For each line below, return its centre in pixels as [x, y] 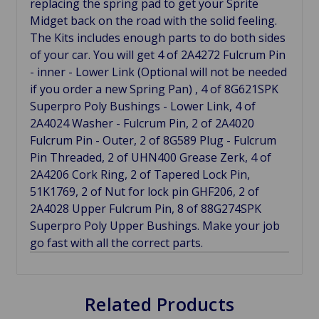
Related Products [159, 304]
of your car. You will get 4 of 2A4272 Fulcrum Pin [158, 55]
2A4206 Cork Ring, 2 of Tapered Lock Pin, [140, 174]
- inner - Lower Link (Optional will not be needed [158, 72]
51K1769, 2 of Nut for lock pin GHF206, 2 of [145, 192]
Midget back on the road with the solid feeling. [153, 21]
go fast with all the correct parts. [116, 243]
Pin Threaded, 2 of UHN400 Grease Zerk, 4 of [151, 157]
